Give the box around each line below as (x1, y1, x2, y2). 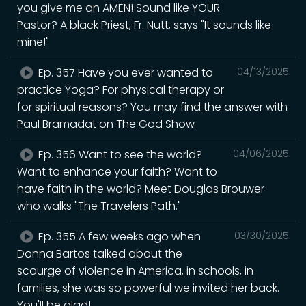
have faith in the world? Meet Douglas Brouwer (17, 180, 264, 197)
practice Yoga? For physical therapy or (17, 81, 224, 98)
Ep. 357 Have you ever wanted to (36, 64, 214, 81)
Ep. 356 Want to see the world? (36, 146, 203, 163)
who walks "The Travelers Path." (17, 197, 181, 214)
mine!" (17, 33, 49, 50)
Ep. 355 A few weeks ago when (36, 228, 201, 245)
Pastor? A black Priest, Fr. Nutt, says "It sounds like (17, 16, 271, 33)
